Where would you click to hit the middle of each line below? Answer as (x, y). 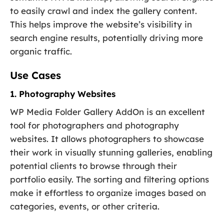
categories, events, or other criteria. (85, 206)
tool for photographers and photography (94, 125)
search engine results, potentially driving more (106, 37)
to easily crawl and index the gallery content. (103, 10)
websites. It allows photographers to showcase (107, 138)
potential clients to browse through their (93, 165)
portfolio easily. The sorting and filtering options (109, 179)
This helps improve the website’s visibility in (101, 24)
